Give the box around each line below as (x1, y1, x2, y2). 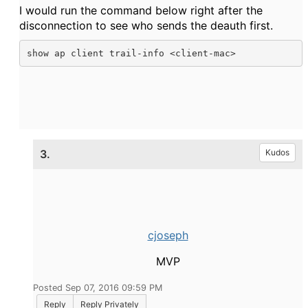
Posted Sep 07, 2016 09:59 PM (33, 283, 162, 293)
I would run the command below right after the (19, 3, 263, 17)
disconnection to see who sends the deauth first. (19, 19, 273, 32)
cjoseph (147, 228, 188, 242)
